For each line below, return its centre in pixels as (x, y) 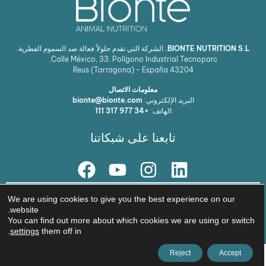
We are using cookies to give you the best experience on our (123, 199)
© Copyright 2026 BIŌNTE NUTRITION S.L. (204, 214)
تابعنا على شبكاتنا (135, 137)
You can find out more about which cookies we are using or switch (133, 220)
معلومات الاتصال (135, 89)
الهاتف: (162, 110)
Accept (232, 253)
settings (26, 231)
